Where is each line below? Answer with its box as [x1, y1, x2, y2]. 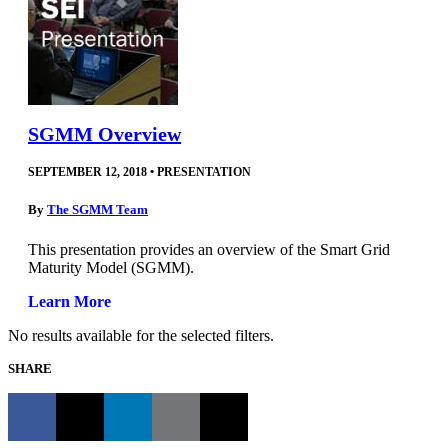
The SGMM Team [47, 202, 148, 218]
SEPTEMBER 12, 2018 [28, 165, 147, 180]
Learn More [28, 292, 111, 310]
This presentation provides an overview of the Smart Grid [28, 240, 390, 258]
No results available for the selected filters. [8, 326, 274, 344]
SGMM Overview [28, 123, 181, 146]
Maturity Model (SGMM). [28, 258, 194, 276]
